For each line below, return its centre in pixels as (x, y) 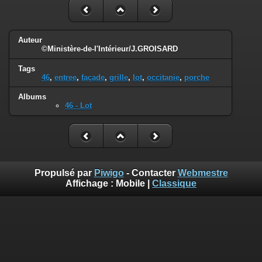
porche (197, 77)
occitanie (163, 77)
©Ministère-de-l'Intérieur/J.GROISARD (110, 49)
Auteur (30, 40)
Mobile (130, 183)
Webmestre (203, 173)
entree (65, 77)
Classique (174, 183)
